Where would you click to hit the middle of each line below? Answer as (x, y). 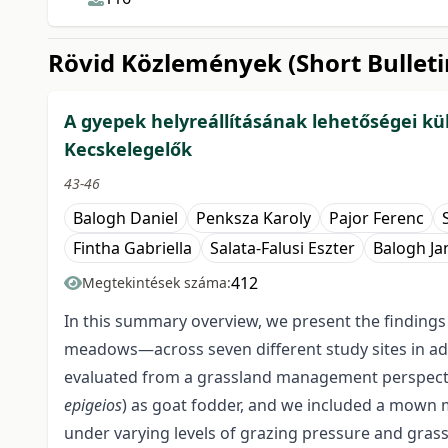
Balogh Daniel (125, 217)
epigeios (93, 404)
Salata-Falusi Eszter (282, 247)
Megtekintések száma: (156, 282)
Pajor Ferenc (376, 217)
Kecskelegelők (128, 148)
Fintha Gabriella (132, 247)
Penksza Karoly (253, 217)
